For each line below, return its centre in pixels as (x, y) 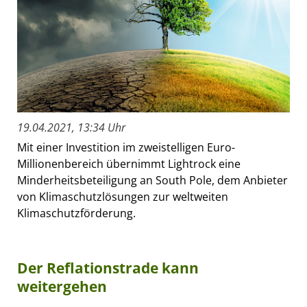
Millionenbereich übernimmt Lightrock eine (129, 163)
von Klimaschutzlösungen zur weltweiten (123, 196)
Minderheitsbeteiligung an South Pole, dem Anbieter (152, 180)
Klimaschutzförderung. (76, 213)
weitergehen (62, 286)
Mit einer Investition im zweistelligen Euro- (126, 147)
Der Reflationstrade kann (108, 268)
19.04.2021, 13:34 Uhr (71, 127)
